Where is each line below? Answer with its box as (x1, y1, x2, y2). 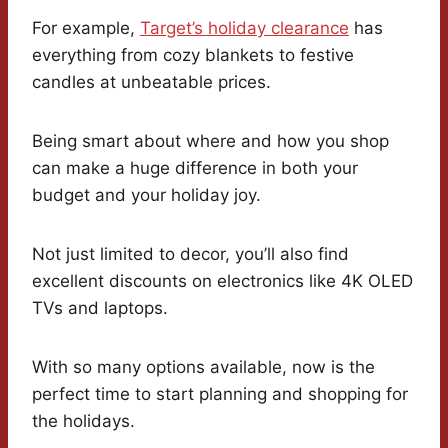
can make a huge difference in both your (32, 158, 358, 179)
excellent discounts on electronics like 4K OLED (32, 271, 413, 292)
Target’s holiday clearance (140, 18, 349, 39)
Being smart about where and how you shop (32, 131, 389, 152)
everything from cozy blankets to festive (32, 45, 354, 66)
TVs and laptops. (32, 298, 168, 319)
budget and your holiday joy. (32, 185, 261, 206)
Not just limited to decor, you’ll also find (32, 244, 349, 265)
